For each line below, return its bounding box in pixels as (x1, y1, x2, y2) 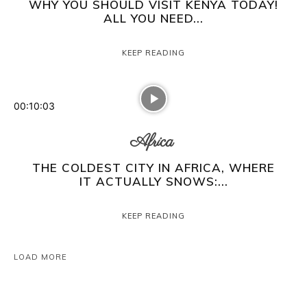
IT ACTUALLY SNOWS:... (79, 174, 228, 189)
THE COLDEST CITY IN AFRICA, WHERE (32, 160, 275, 175)
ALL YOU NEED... (103, 11, 204, 26)
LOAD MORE (14, 252, 67, 262)
